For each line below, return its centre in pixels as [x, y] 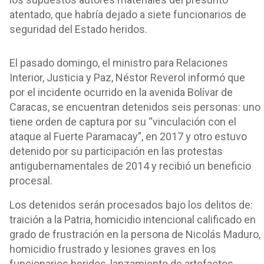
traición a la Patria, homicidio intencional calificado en [133, 220]
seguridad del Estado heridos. [78, 29]
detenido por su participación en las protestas [116, 151]
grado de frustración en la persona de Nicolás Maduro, [135, 235]
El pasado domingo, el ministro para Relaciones [119, 63]
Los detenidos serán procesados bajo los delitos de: [131, 205]
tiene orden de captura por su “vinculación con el [123, 122]
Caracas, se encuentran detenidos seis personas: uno [135, 107]
